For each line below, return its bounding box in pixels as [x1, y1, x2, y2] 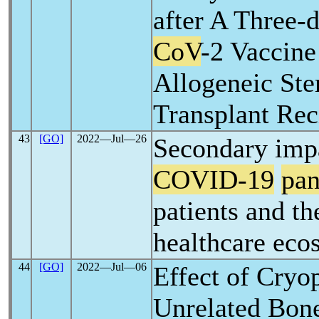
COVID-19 [153, 164, 274, 194]
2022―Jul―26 [76, 132, 147, 145]
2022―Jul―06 [76, 261, 147, 273]
